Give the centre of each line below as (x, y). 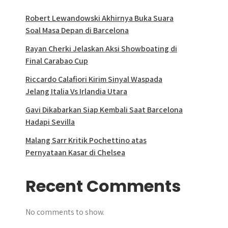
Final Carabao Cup (57, 61)
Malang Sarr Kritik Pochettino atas (86, 140)
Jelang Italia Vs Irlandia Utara (76, 92)
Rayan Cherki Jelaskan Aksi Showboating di (101, 49)
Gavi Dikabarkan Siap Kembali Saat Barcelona (104, 110)
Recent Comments (103, 186)
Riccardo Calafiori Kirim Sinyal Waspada (94, 79)
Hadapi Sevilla (50, 122)
